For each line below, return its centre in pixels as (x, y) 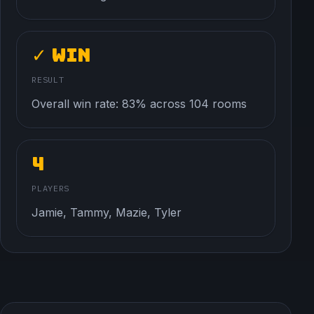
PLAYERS (51, 188)
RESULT (48, 79)
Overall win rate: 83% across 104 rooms (139, 103)
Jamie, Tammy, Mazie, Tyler (107, 212)
